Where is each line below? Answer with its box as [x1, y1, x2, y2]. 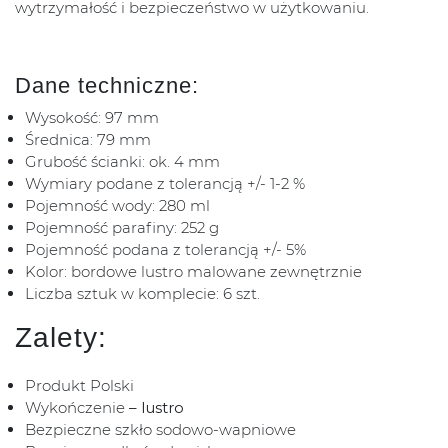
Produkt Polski [25, 376, 134, 396]
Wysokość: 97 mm [25, 108, 159, 128]
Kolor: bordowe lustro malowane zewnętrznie [25, 262, 362, 282]
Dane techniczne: [15, 73, 199, 99]
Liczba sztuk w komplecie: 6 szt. [25, 284, 260, 304]
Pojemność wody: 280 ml [25, 196, 210, 216]
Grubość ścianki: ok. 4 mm [25, 152, 220, 172]
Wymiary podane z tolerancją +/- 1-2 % [25, 174, 305, 194]
